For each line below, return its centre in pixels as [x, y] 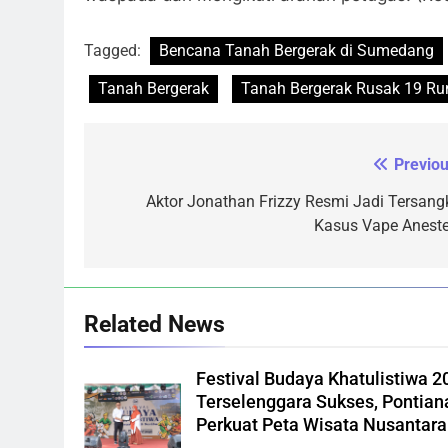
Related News [154, 324]
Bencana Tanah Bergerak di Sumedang [296, 51]
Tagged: [114, 51]
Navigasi [149, 170]
